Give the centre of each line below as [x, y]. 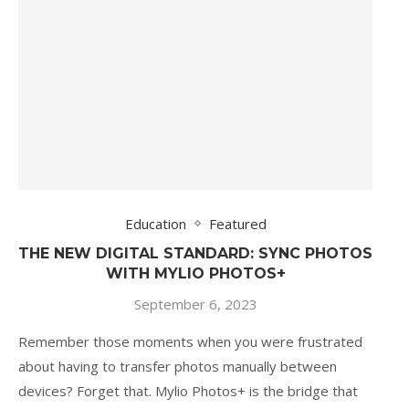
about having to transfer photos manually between [178, 367]
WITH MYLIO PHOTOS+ [195, 274]
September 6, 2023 [195, 304]
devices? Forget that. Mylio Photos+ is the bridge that [188, 391]
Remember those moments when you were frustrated [190, 342]
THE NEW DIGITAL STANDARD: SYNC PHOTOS [195, 254]
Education [155, 224]
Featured [237, 224]
